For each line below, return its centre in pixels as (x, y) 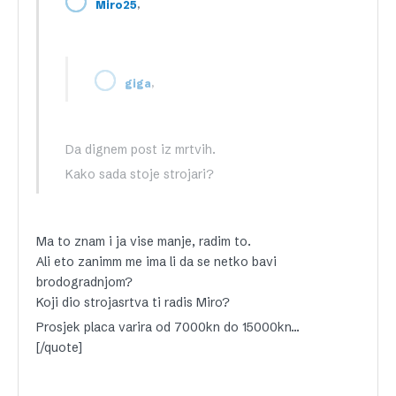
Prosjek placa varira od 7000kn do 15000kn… (168, 327)
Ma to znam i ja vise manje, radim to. (144, 241)
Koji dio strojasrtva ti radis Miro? (133, 302)
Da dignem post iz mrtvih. (141, 149)
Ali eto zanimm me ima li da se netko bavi (156, 262)
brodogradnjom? (84, 282)
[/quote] (59, 347)
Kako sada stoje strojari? (140, 174)
